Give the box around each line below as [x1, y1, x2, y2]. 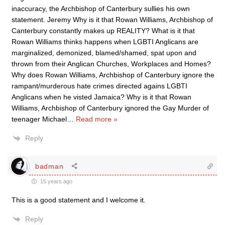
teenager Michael [12, 115, 67, 123]
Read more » [76, 115, 118, 123]
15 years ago [39, 178, 72, 184]
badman [35, 162, 64, 170]
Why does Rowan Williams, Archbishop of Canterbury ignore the [12, 71, 214, 79]
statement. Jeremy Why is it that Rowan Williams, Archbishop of [12, 16, 213, 24]
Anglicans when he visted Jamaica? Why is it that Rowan [12, 93, 191, 101]
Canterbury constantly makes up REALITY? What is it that [12, 27, 195, 35]
